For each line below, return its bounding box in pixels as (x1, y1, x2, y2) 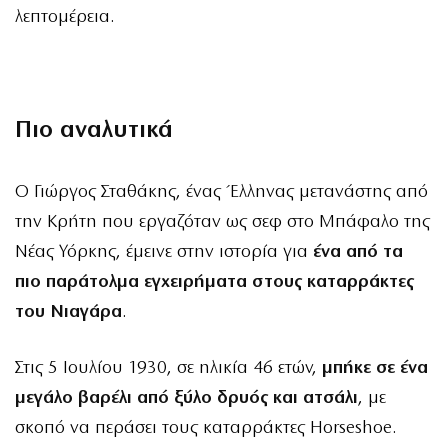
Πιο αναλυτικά (15, 118, 173, 143)
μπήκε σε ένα (322, 358, 428, 378)
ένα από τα (313, 242, 403, 262)
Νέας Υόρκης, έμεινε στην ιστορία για (15, 242, 313, 262)
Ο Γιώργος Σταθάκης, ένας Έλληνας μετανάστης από (15, 182, 428, 202)
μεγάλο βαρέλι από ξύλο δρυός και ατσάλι (15, 388, 358, 408)
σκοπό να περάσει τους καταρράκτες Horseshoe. (15, 418, 396, 438)
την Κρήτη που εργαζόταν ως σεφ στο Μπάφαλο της (15, 212, 430, 232)
